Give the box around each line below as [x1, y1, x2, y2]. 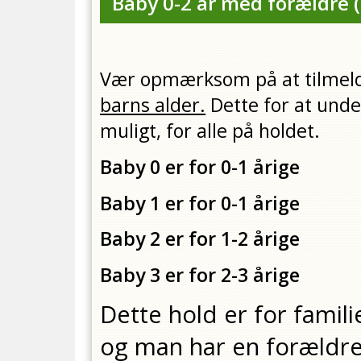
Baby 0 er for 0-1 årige [100, 153, 305, 180]
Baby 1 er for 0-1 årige [100, 189, 301, 216]
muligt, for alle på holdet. [100, 118, 330, 144]
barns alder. [100, 92, 206, 118]
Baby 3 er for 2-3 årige [100, 262, 301, 288]
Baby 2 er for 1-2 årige [100, 226, 301, 252]
